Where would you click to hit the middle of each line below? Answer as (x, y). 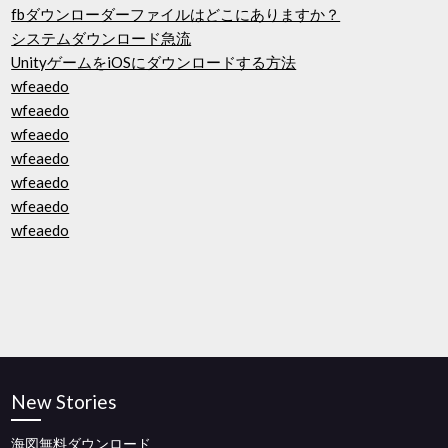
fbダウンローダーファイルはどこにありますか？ (176, 14)
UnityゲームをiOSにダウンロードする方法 (154, 62)
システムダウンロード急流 (101, 38)
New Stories (64, 401)
